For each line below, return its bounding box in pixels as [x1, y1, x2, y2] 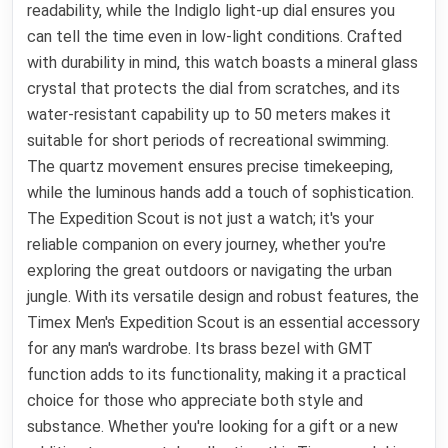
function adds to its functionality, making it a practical [27, 365, 407, 385]
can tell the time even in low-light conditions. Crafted [27, 27, 403, 47]
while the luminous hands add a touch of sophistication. [27, 183, 415, 203]
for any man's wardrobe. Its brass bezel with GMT [27, 339, 374, 359]
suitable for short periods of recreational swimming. [27, 131, 390, 151]
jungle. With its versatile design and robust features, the [27, 287, 420, 307]
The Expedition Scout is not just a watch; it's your [27, 209, 375, 229]
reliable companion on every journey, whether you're [27, 235, 387, 255]
